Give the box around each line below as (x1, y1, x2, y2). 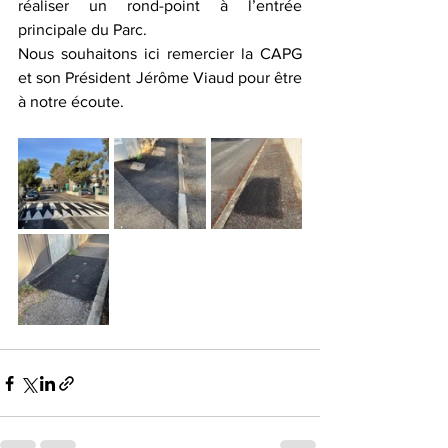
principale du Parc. (18, 21, 147, 38)
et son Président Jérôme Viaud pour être (18, 69, 302, 86)
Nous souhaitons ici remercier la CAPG (18, 45, 302, 62)
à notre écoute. (18, 93, 124, 110)
